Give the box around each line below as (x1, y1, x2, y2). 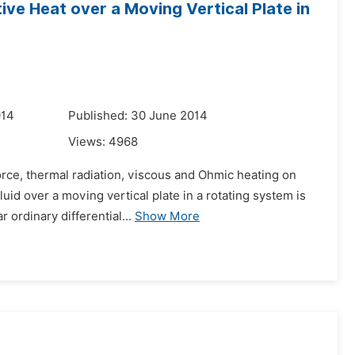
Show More (135, 209, 200, 223)
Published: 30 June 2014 (68, 109, 208, 123)
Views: (68, 135, 109, 149)
